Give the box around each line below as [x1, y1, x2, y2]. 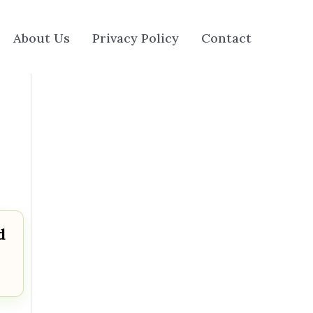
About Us [13, 29, 70, 46]
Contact [201, 29, 252, 46]
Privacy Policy [92, 29, 179, 46]
